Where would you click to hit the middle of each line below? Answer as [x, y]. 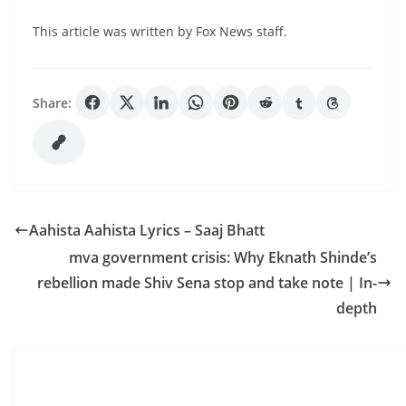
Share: [52, 102]
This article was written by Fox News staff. [160, 31]
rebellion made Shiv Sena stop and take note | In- [207, 283]
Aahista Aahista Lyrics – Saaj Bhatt [147, 230]
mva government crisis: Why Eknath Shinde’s [223, 257]
